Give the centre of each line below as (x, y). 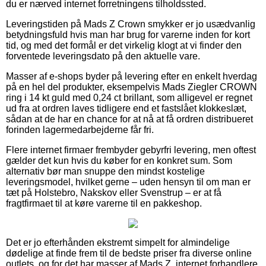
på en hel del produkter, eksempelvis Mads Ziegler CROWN (132, 87)
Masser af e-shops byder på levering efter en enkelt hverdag (132, 76)
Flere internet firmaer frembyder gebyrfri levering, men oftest (131, 150)
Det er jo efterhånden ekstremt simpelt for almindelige (118, 242)
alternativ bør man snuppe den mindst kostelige (105, 171)
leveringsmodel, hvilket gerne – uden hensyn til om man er (128, 182)
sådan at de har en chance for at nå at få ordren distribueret (129, 119)
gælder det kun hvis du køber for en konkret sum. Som (119, 160)
